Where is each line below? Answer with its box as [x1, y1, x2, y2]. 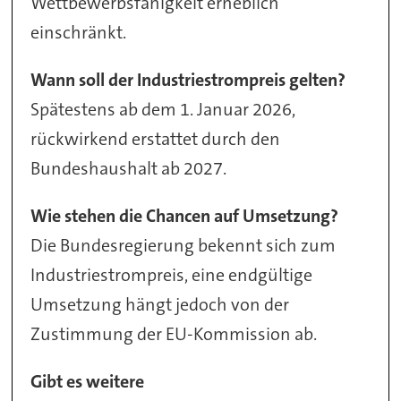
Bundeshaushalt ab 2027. [30, 157, 227, 181]
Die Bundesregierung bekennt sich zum [30, 234, 337, 258]
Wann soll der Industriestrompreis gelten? [30, 68, 346, 92]
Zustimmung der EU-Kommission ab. [30, 322, 318, 346]
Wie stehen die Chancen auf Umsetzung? [30, 204, 339, 228]
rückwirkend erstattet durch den [30, 127, 281, 151]
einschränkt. [30, 21, 127, 45]
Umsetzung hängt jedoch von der [30, 293, 290, 317]
